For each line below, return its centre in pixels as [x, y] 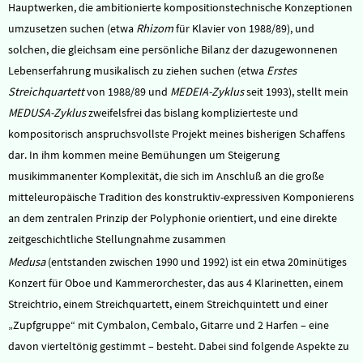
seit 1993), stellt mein [296, 92]
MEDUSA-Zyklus [47, 113]
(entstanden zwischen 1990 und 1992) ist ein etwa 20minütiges [196, 262]
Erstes [282, 70]
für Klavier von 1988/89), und [244, 28]
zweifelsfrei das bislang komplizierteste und [192, 113]
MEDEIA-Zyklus [207, 92]
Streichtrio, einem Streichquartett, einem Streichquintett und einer [168, 304]
